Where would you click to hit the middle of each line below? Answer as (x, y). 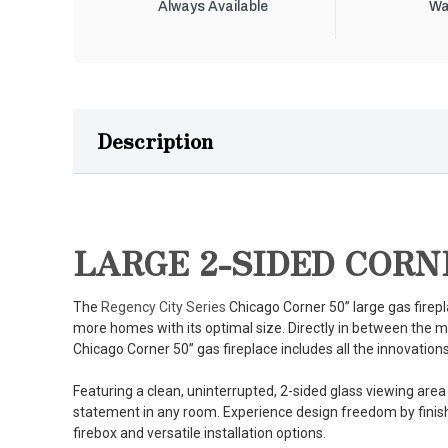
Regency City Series (163, 307)
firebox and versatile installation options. (199, 433)
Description (155, 141)
